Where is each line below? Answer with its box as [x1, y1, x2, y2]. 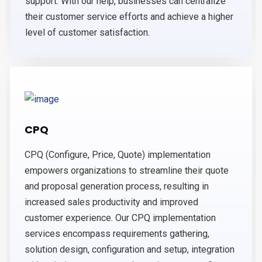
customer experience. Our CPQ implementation [25, 212, 216, 223]
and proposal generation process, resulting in [25, 180, 209, 192]
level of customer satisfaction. [25, 27, 150, 39]
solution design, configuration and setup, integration [25, 243, 235, 255]
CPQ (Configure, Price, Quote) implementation [25, 149, 211, 160]
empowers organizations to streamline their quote [25, 164, 229, 176]
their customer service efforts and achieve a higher [25, 11, 233, 23]
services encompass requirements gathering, [25, 227, 209, 239]
